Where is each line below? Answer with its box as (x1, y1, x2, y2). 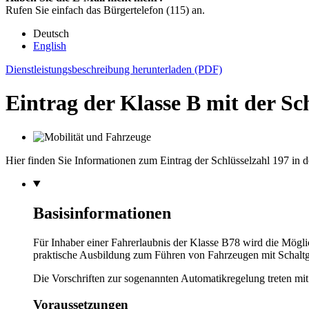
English (33, 40, 66, 52)
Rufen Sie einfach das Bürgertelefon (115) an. (6, 4, 205, 16)
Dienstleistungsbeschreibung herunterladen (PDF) (6, 63, 222, 75)
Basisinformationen (33, 203, 171, 222)
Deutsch (33, 28, 69, 39)
